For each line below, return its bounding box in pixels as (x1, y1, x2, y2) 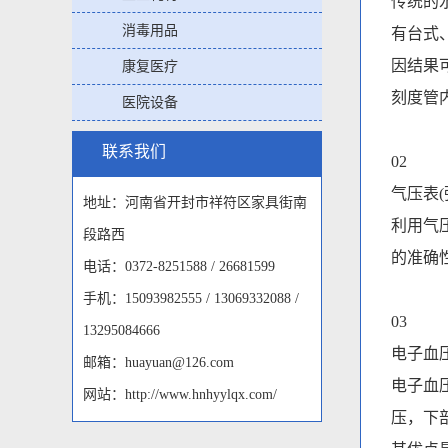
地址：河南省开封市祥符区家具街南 (83, 195, 307, 210)
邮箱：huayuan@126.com (83, 355, 234, 370)
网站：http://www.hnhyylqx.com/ (83, 387, 277, 402)
